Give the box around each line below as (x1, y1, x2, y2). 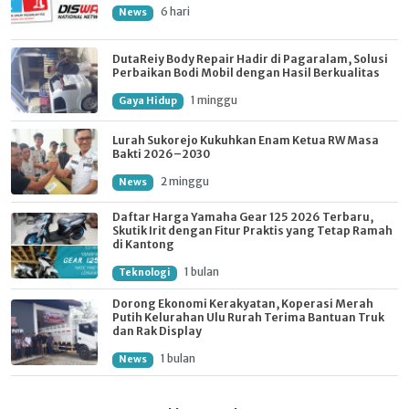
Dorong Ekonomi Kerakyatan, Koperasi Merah (112, 297, 373, 311)
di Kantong (112, 237, 174, 252)
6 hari (160, 5, 190, 19)
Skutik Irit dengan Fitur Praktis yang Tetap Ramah (112, 224, 393, 238)
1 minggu (190, 92, 237, 107)
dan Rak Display (112, 324, 202, 339)
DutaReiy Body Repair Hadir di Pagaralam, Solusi (112, 51, 388, 66)
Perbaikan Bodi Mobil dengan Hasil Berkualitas (112, 65, 380, 79)
